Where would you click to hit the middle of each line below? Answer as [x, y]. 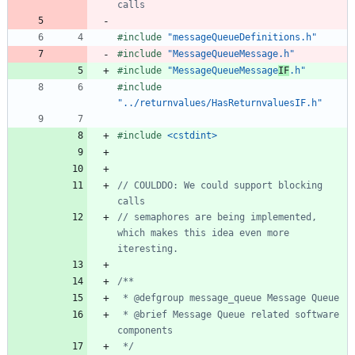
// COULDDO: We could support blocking [220, 185]
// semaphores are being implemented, [217, 217]
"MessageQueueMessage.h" [231, 53]
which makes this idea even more [203, 233]
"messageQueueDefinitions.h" [242, 37]
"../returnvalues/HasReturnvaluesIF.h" [220, 103]
